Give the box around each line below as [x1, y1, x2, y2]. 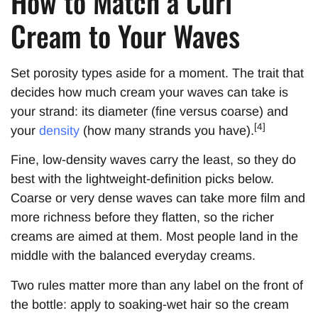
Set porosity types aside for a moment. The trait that [11, 65, 304, 80]
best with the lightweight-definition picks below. [11, 172, 274, 187]
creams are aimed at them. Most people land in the [11, 229, 298, 244]
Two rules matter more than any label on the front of [11, 278, 303, 292]
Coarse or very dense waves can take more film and [11, 191, 305, 206]
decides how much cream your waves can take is [11, 84, 288, 99]
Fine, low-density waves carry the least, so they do [11, 153, 296, 168]
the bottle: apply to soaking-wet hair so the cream [11, 297, 289, 312]
